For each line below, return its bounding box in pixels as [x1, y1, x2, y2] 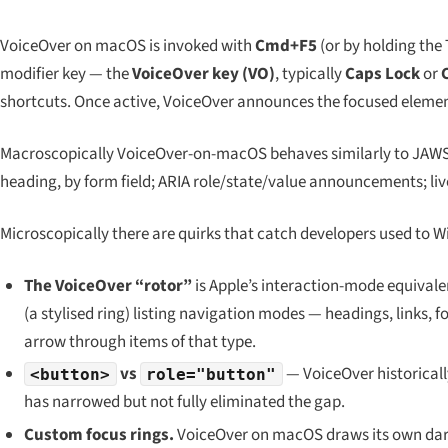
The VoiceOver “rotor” [23, 274, 192, 298]
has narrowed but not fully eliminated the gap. [23, 390, 345, 415]
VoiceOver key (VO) [132, 62, 275, 86]
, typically [275, 62, 345, 86]
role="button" [146, 364, 277, 384]
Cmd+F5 [255, 34, 317, 58]
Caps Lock [345, 62, 420, 86]
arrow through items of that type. [23, 330, 256, 354]
